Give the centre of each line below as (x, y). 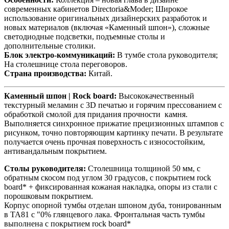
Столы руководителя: (45, 169)
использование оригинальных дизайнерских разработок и (106, 18)
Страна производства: (45, 74)
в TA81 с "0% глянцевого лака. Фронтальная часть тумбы (105, 215)
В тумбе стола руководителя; (166, 55)
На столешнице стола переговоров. (66, 64)
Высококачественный (155, 96)
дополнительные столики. (50, 46)
